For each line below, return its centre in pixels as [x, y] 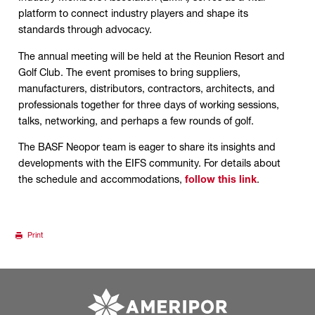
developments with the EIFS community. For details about [149, 163]
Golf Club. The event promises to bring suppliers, [129, 72]
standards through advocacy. [85, 30]
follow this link [220, 180]
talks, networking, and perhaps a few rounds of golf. [136, 121]
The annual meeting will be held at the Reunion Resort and [151, 56]
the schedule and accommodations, [101, 180]
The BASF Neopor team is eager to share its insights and [147, 147]
